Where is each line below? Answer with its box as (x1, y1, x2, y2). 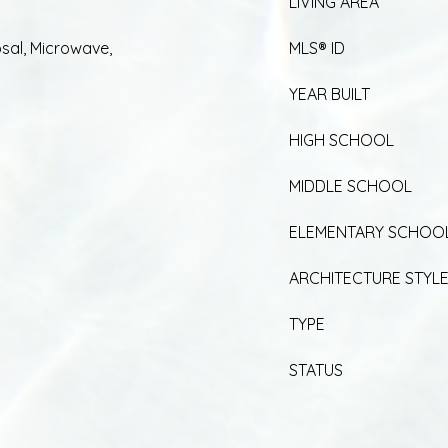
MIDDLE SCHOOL (289, 175, 412, 196)
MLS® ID (289, 37, 345, 58)
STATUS (289, 359, 343, 380)
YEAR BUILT (289, 83, 370, 104)
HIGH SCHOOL (289, 129, 394, 150)
